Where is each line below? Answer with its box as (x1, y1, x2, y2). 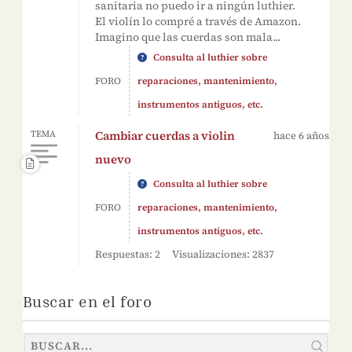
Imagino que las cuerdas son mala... (94, 29, 280, 45)
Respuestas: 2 (94, 247, 160, 261)
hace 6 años (273, 129, 330, 142)
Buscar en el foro (22, 291, 152, 310)
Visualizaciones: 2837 (171, 247, 274, 261)
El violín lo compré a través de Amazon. (94, 13, 301, 29)
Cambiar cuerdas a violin (94, 127, 235, 144)
